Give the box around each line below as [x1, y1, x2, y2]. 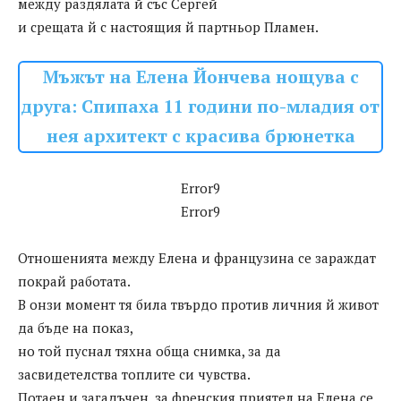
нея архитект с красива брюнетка [46, 124, 355, 149]
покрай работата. [18, 272, 131, 291]
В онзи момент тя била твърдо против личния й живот [18, 295, 379, 314]
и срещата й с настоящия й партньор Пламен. [18, 18, 319, 37]
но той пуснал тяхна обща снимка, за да [18, 342, 281, 361]
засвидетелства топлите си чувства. [18, 365, 251, 384]
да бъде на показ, [18, 319, 133, 337]
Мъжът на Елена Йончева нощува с [42, 65, 359, 90]
